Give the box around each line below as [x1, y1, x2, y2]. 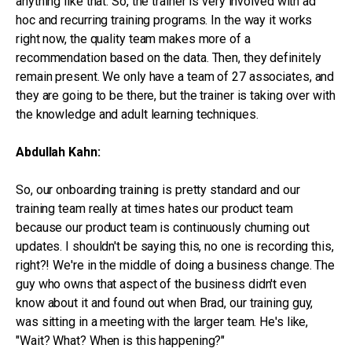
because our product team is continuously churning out [16, 220, 310, 235]
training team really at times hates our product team [16, 201, 293, 216]
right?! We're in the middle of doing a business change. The [16, 258, 335, 273]
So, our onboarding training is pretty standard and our [16, 182, 300, 197]
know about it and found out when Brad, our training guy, [16, 295, 313, 310]
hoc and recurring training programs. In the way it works [16, 13, 313, 27]
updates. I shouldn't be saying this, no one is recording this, [16, 239, 334, 254]
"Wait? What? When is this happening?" [16, 333, 225, 348]
